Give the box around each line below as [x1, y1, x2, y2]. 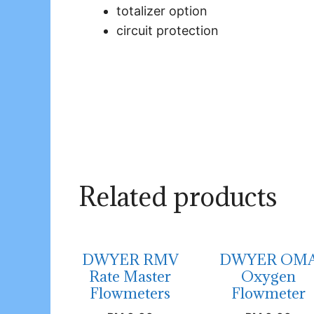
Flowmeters [90, 284, 171, 303]
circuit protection [116, 23, 219, 39]
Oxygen [241, 267, 296, 287]
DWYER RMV [81, 250, 179, 270]
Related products [78, 179, 277, 214]
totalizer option [116, 4, 207, 19]
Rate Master [89, 267, 172, 287]
